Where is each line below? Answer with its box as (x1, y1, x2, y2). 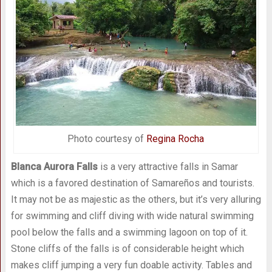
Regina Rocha (146, 133, 205, 145)
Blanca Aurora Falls (10, 161, 98, 173)
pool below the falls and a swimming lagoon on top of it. (10, 226, 248, 239)
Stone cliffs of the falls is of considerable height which (10, 243, 244, 255)
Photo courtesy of (67, 133, 147, 145)
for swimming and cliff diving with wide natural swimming (10, 210, 254, 222)
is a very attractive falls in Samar (97, 161, 238, 173)
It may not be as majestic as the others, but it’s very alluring (10, 194, 261, 206)
